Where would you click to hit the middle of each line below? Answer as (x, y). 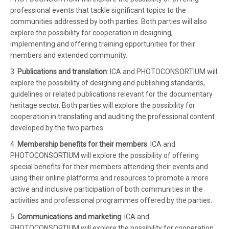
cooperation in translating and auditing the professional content (112, 116)
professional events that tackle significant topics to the (98, 10)
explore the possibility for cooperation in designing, (91, 32)
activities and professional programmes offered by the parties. (111, 200)
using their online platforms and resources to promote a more (109, 178)
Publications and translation (62, 71)
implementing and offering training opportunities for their (103, 44)
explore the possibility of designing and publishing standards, (108, 83)
